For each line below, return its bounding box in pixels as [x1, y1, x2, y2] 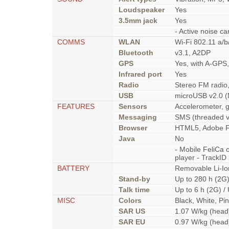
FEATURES [57, 102, 95, 110]
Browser [119, 124, 147, 132]
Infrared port [119, 70, 162, 78]
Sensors [119, 102, 147, 110]
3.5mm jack [119, 16, 157, 25]
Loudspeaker [119, 6, 165, 14]
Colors [119, 196, 142, 204]
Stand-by [119, 175, 150, 183]
